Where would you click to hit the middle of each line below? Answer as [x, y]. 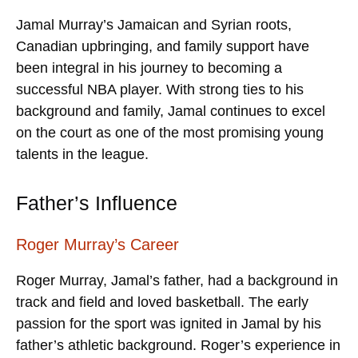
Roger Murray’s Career [97, 244]
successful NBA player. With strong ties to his [160, 89]
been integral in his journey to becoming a [149, 68]
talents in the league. [82, 154]
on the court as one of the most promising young [170, 132]
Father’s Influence [97, 203]
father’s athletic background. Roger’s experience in [178, 345]
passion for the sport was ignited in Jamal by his [169, 323]
